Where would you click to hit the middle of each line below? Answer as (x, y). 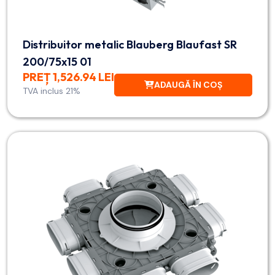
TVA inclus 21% (52, 91)
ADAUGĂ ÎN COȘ (188, 84)
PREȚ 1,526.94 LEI (68, 77)
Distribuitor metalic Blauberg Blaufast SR (130, 45)
